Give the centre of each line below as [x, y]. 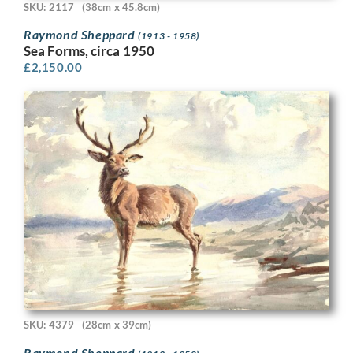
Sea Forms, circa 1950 [89, 51]
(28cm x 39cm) [117, 325]
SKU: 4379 [49, 325]
